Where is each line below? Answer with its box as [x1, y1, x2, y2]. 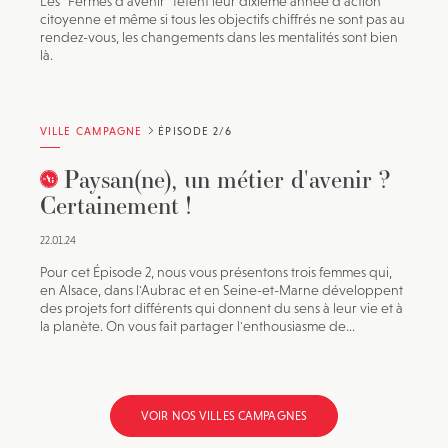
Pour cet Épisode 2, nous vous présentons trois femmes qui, [40, 264, 392, 280]
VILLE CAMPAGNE [40, 125, 143, 137]
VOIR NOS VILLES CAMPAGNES [141, 409, 307, 423]
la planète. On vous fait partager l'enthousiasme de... [40, 318, 355, 334]
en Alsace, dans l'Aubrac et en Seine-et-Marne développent [40, 282, 403, 298]
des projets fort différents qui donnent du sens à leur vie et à [40, 300, 403, 316]
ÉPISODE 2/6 [154, 125, 233, 137]
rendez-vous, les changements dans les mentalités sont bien [40, 29, 398, 45]
